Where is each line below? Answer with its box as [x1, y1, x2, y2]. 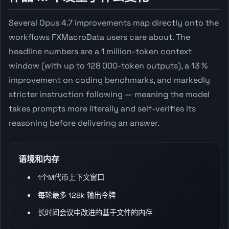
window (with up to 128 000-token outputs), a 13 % [9, 60, 208, 72]
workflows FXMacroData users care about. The [9, 32, 190, 43]
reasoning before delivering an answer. [9, 118, 159, 129]
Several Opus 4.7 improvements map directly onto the [9, 17, 219, 29]
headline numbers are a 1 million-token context [9, 46, 192, 57]
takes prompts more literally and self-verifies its [9, 103, 196, 114]
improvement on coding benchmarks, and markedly [9, 75, 210, 86]
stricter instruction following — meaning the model [9, 89, 210, 100]
